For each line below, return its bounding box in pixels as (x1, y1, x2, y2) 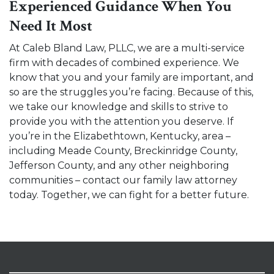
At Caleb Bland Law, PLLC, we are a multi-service (9, 42, 245, 54)
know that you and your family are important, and (9, 72, 254, 83)
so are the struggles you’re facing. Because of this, (9, 86, 253, 98)
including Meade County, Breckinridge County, (9, 145, 237, 157)
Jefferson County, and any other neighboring (9, 160, 229, 171)
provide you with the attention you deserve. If (9, 116, 234, 127)
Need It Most (9, 16, 95, 36)
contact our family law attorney (83, 174, 237, 186)
